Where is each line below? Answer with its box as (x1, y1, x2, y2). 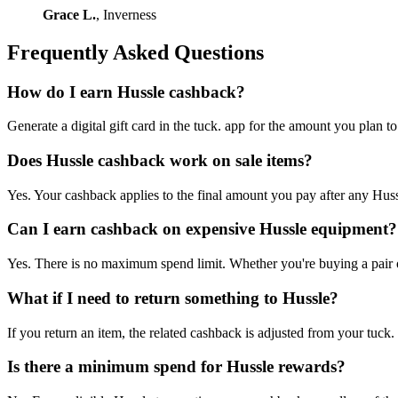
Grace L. (43, 6, 96, 22)
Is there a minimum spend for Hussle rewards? (7, 357, 346, 377)
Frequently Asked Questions (7, 40, 264, 64)
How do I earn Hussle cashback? (7, 82, 245, 101)
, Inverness (96, 6, 156, 22)
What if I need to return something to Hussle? (7, 288, 338, 307)
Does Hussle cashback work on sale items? (7, 151, 313, 170)
